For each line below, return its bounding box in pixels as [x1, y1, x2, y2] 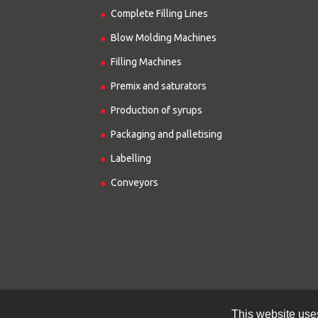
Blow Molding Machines [111, 32, 216, 44]
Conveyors [111, 177, 158, 189]
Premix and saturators [111, 80, 207, 92]
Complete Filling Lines [111, 8, 208, 20]
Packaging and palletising [111, 128, 222, 141]
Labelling [111, 153, 151, 165]
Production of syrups [111, 104, 202, 116]
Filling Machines [111, 56, 182, 68]
